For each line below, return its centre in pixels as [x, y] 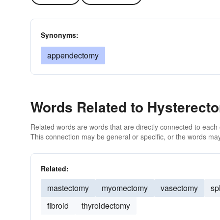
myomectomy [125, 188]
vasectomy [179, 188]
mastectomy [68, 188]
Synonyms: [60, 35]
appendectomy [73, 55]
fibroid [58, 206]
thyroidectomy [106, 206]
